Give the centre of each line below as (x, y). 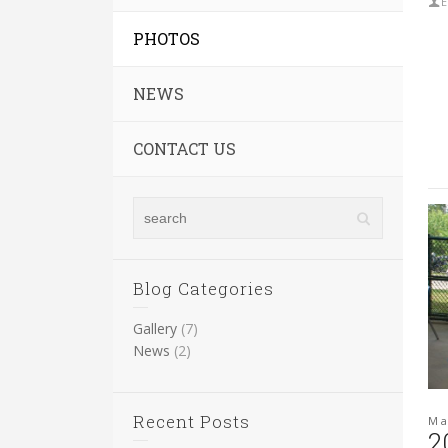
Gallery (155, 328)
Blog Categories (204, 288)
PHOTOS (167, 38)
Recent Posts (192, 421)
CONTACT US (185, 148)
